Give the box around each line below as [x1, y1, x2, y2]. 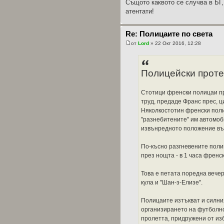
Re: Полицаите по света [125, 29, 212, 38]
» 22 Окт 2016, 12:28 [149, 40, 201, 46]
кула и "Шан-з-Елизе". [141, 179, 202, 186]
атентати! [125, 7, 154, 15]
